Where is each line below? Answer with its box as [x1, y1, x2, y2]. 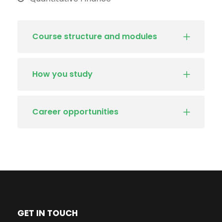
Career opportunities [32, 106, 118, 118]
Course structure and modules [32, 31, 157, 43]
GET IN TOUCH [17, 207, 78, 220]
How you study [32, 68, 93, 80]
